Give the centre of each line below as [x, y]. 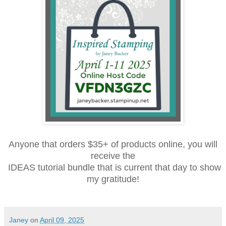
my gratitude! [113, 179]
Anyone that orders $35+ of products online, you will [113, 144]
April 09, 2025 [62, 220]
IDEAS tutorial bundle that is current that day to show [113, 167]
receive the [113, 156]
